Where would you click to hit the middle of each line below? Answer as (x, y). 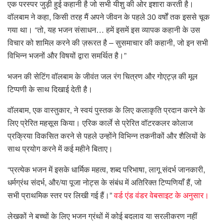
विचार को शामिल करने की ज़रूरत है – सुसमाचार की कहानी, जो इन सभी (108, 43)
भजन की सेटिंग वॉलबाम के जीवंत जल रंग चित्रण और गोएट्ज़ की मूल (103, 76)
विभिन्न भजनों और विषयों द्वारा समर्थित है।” (67, 55)
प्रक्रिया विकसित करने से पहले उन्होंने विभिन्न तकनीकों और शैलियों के (107, 136)
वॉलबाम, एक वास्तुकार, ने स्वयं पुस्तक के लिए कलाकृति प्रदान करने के (106, 110)
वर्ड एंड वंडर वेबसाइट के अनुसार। (162, 195)
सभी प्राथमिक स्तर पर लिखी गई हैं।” (61, 195)
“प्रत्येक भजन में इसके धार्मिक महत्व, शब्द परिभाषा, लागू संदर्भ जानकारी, (106, 169)
